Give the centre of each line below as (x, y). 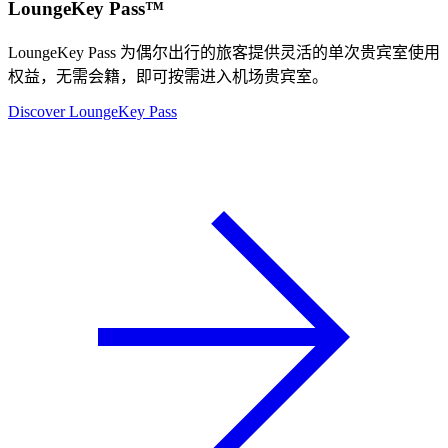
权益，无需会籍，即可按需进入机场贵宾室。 (168, 76)
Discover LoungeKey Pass (92, 111)
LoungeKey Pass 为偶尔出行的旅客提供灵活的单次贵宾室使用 (224, 52)
